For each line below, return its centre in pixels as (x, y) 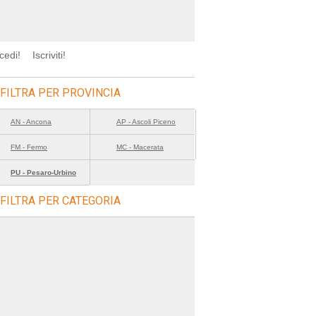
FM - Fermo (29, 147)
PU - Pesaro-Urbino (43, 172)
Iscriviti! (49, 55)
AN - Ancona (31, 122)
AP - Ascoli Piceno (146, 122)
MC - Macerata (140, 147)
